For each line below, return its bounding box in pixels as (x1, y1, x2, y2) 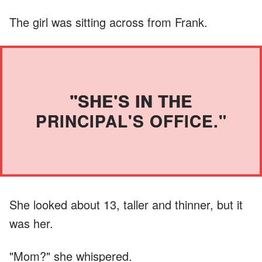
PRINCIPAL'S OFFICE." (35, 108, 227, 133)
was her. (9, 214, 53, 232)
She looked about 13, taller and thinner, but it (9, 195, 243, 213)
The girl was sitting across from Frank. (9, 13, 208, 30)
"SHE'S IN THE (70, 88, 192, 113)
